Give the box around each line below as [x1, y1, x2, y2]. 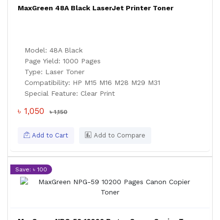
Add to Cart [30, 132, 68, 139]
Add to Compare [92, 132, 145, 139]
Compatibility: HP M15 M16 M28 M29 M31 [25, 79, 160, 86]
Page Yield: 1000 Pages [25, 57, 101, 65]
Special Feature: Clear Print [25, 89, 115, 97]
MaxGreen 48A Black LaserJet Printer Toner [18, 4, 173, 12]
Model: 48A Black [25, 46, 82, 54]
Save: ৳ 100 [15, 166, 47, 173]
